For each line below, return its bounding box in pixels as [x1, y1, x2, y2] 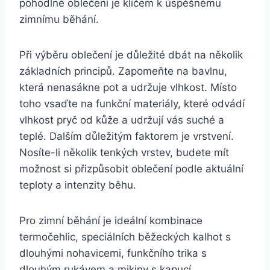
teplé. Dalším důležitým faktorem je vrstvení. [19, 130, 234, 142]
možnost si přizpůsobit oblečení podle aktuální [19, 162, 243, 175]
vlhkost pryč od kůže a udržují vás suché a [19, 113, 224, 126]
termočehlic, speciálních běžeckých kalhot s [19, 230, 231, 243]
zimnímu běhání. [19, 13, 99, 25]
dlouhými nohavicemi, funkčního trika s [19, 246, 207, 259]
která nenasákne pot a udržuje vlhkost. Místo [19, 81, 237, 93]
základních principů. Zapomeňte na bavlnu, [19, 64, 227, 77]
